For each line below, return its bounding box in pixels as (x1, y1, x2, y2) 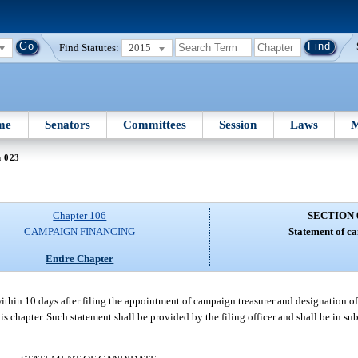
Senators (44, 117, 90, 131)
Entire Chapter (46, 252, 114, 265)
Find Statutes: (59, 41, 120, 54)
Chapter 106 (53, 209, 107, 222)
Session (219, 117, 257, 131)
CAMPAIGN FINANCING (24, 225, 136, 238)
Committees (123, 117, 187, 131)
